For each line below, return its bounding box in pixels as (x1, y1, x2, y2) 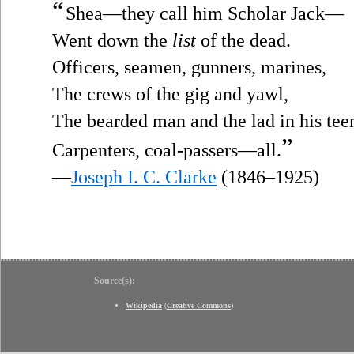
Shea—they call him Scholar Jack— (66, 2, 344, 24)
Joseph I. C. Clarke (71, 166, 217, 187)
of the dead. (196, 29, 291, 51)
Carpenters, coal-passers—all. (52, 139, 281, 160)
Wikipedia (126, 300, 162, 310)
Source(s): (94, 274, 135, 286)
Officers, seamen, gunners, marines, (52, 56, 326, 77)
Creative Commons (167, 300, 231, 310)
